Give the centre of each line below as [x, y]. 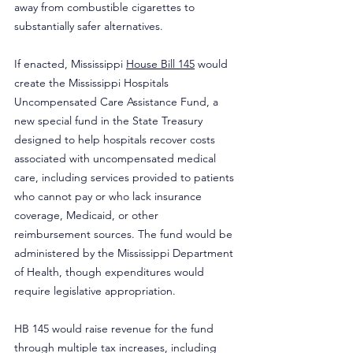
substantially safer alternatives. [89, 26]
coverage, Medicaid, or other [88, 215]
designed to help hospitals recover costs [116, 139]
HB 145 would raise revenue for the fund [115, 329]
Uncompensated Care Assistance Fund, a [118, 102]
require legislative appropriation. [95, 291]
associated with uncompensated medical [117, 158]
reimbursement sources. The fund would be [125, 234]
